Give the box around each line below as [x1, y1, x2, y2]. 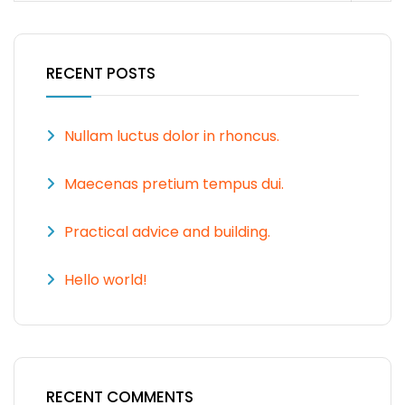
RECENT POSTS [46, 61, 155, 84]
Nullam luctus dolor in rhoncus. [64, 125, 279, 146]
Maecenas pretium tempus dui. [64, 173, 284, 194]
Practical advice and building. [64, 221, 270, 242]
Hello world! [64, 268, 147, 290]
